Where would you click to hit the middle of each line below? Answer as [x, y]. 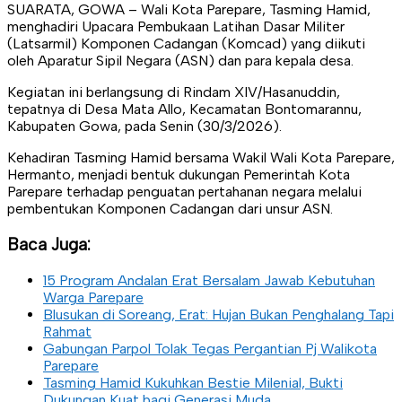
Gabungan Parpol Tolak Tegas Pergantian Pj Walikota [210, 348]
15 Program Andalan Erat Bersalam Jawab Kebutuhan [209, 280]
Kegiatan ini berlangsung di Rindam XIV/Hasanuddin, [174, 92]
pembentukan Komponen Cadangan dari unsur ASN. [170, 209]
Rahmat [67, 331]
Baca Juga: [49, 245]
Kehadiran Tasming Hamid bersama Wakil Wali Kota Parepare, [201, 158]
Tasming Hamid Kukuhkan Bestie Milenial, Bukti [193, 382]
